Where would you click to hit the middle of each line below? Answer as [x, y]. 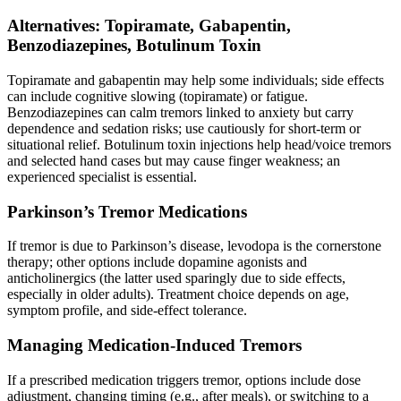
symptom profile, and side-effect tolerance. [127, 311]
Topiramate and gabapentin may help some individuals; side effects [196, 80]
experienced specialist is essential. [102, 176]
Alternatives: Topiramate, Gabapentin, [149, 26]
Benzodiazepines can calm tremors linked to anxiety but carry [180, 112]
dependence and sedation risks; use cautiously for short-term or [184, 128]
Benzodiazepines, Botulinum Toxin [134, 46]
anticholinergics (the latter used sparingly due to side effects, [176, 278]
